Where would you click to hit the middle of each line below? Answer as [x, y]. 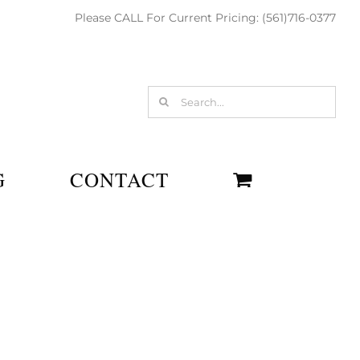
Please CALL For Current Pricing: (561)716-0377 [205, 18]
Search [166, 96]
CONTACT [119, 180]
